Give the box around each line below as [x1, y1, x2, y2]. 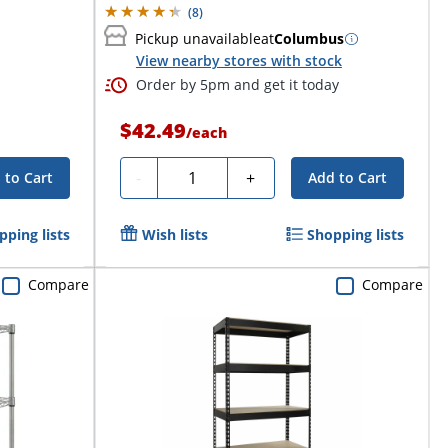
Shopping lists [307, 224, 405, 244]
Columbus [273, 28, 344, 48]
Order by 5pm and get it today [135, 74, 339, 94]
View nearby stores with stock [135, 51, 342, 71]
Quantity [164, 163, 230, 186]
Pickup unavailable [134, 28, 261, 48]
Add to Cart [308, 167, 388, 187]
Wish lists [141, 224, 208, 244]
